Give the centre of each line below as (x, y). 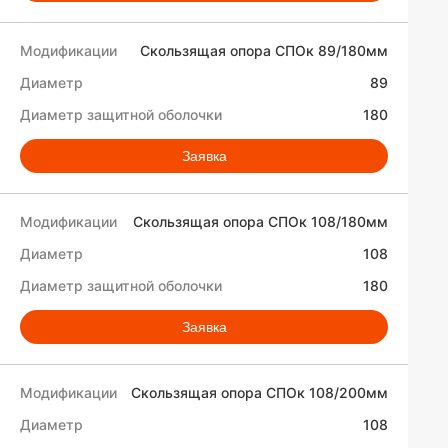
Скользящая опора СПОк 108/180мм (260, 221)
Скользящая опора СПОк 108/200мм (259, 392)
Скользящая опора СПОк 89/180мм (264, 50)
